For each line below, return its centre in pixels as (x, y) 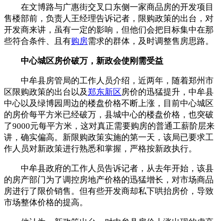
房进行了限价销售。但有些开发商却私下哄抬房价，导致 (109, 191)
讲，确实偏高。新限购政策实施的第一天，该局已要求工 (109, 137)
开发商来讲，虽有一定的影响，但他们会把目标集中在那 (109, 30)
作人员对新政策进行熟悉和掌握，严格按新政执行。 (100, 148)
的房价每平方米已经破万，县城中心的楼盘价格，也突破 (109, 114)
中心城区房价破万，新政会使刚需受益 (84, 61)
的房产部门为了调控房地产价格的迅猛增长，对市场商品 (109, 180)
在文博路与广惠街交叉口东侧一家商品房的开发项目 (109, 7)
